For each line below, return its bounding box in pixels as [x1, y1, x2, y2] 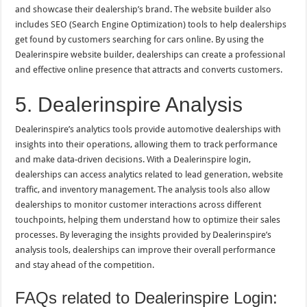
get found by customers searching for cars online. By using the [15, 34, 265, 45]
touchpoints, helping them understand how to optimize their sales [15, 214, 281, 225]
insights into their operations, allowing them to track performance [15, 138, 278, 149]
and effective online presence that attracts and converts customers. [15, 64, 283, 75]
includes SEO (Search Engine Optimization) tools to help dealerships [15, 19, 287, 29]
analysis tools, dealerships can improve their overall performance [15, 244, 276, 255]
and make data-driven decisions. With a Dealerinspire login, [15, 153, 251, 164]
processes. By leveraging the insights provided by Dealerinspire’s [15, 229, 272, 240]
